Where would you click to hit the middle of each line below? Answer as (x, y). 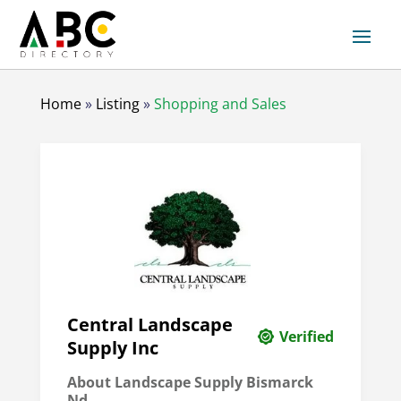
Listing (117, 104)
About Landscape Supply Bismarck (190, 383)
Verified (307, 337)
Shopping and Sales (220, 104)
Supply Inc (112, 348)
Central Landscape (149, 325)
